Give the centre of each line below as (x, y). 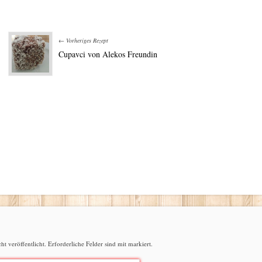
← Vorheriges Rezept (83, 40)
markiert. (140, 244)
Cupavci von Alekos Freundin (108, 54)
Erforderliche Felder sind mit (87, 244)
